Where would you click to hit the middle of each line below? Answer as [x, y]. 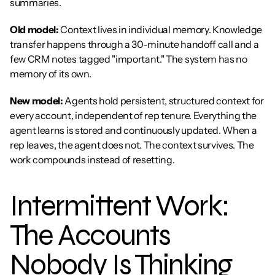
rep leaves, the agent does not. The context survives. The [132, 145]
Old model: [34, 29]
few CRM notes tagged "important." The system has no [129, 59]
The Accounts [90, 235]
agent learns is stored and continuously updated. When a [134, 130]
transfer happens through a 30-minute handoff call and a [134, 44]
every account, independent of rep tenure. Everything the [134, 115]
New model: [37, 101]
